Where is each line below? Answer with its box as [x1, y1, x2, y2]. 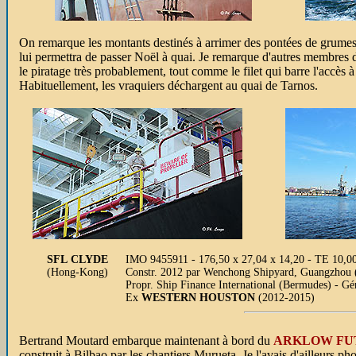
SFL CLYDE [47, 253, 108, 265]
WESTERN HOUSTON [141, 292, 255, 304]
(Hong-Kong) [47, 266, 108, 278]
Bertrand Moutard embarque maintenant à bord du [19, 334, 273, 347]
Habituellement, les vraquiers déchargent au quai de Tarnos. [19, 79, 318, 92]
